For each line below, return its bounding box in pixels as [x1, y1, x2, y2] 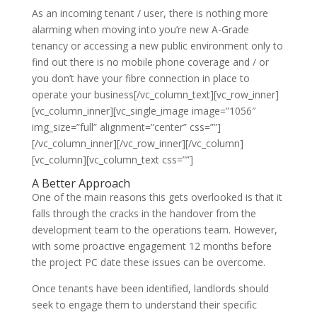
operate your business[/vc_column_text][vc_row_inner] [31, 88, 279, 101]
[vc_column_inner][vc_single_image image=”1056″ [31, 104, 256, 117]
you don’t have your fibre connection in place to [31, 71, 250, 85]
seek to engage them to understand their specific [31, 298, 257, 311]
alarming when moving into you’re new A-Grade [31, 23, 249, 36]
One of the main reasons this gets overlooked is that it [31, 190, 282, 204]
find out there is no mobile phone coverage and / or [31, 55, 269, 69]
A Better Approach [31, 175, 130, 191]
